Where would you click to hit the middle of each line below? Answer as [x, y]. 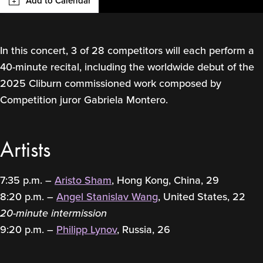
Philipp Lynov [87, 230]
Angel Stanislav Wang [107, 197]
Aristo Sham [83, 181]
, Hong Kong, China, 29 [165, 181]
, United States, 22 [202, 197]
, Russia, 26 [144, 230]
